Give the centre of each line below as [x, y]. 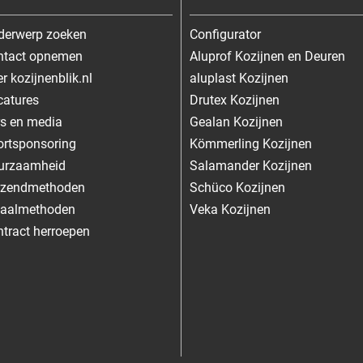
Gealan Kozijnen [236, 122]
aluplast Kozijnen [239, 78]
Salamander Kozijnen [251, 165]
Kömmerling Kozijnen [251, 143]
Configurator [225, 34]
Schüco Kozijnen [237, 187]
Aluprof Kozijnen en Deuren [267, 56]
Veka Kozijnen [230, 209]
